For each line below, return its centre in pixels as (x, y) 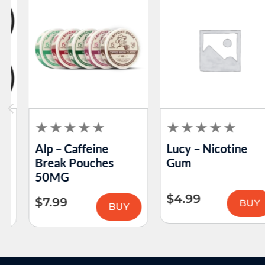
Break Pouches (62, 162)
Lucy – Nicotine (195, 148)
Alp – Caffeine (59, 148)
